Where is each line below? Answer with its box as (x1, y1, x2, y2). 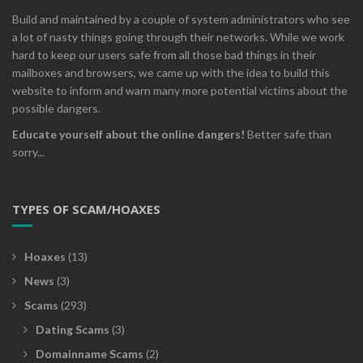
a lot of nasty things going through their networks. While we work (12, 29, 344, 44)
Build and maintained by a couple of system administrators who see (12, 11, 350, 26)
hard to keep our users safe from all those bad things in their (12, 47, 316, 62)
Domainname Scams (36, 346, 143, 361)
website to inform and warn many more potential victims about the (12, 83, 348, 97)
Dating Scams (36, 322, 109, 336)
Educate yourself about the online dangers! (12, 126, 245, 141)
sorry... (12, 144, 45, 159)
